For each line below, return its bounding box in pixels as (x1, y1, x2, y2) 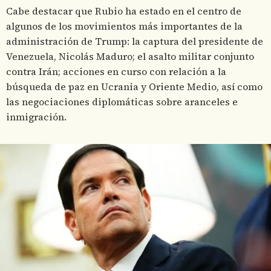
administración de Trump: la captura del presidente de (6, 34, 263, 48)
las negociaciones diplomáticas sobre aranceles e (6, 95, 238, 108)
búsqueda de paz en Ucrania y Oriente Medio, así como (6, 80, 263, 93)
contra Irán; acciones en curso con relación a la (6, 65, 226, 78)
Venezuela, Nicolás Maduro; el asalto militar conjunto (6, 50, 254, 63)
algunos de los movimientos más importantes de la (6, 19, 243, 33)
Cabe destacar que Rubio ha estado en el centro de (6, 4, 241, 18)
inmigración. (6, 110, 67, 123)
